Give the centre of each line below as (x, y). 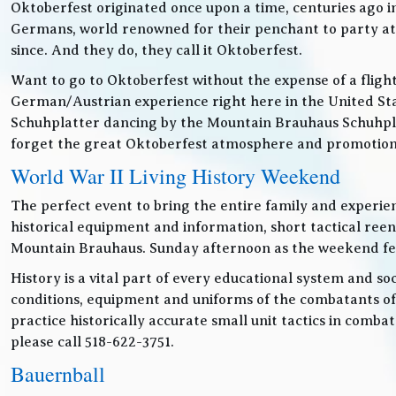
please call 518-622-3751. (92, 342)
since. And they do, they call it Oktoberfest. (156, 50)
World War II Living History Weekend (175, 176)
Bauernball (58, 374)
